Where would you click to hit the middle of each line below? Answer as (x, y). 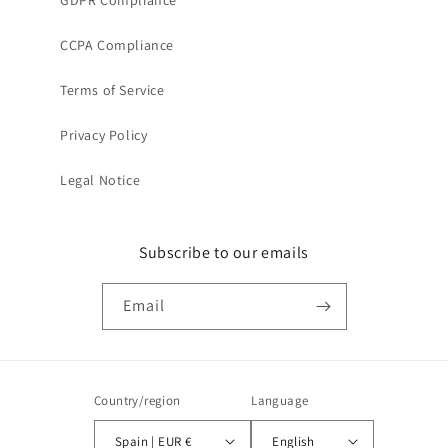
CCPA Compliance (117, 45)
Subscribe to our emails (224, 252)
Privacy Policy (104, 135)
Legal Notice (100, 180)
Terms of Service (112, 90)
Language (280, 400)
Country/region (137, 400)
